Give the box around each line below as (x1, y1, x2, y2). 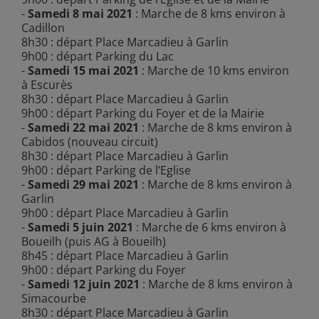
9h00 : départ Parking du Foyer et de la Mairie (21, 105, 264, 121)
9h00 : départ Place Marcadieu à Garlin (21, 204, 229, 221)
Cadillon (21, 19, 65, 36)
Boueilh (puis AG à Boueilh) (21, 233, 166, 249)
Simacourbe (21, 290, 86, 306)
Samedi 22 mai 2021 (27, 119, 139, 135)
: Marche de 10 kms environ (138, 62, 289, 78)
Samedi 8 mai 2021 (27, 5, 132, 21)
